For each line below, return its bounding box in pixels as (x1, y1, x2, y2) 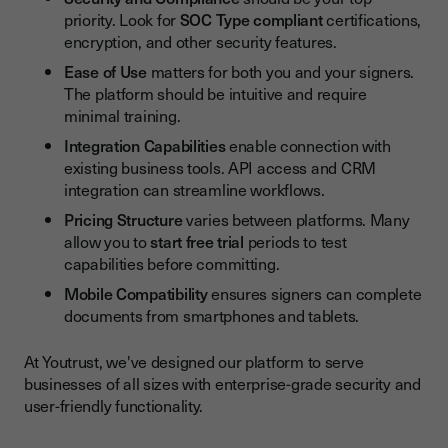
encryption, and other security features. (64, 29, 337, 54)
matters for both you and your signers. (146, 59, 415, 84)
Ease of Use (64, 59, 147, 84)
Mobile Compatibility (64, 281, 208, 306)
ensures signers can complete (207, 281, 422, 306)
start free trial (150, 229, 244, 254)
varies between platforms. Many (182, 207, 410, 232)
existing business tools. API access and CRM (64, 155, 376, 180)
